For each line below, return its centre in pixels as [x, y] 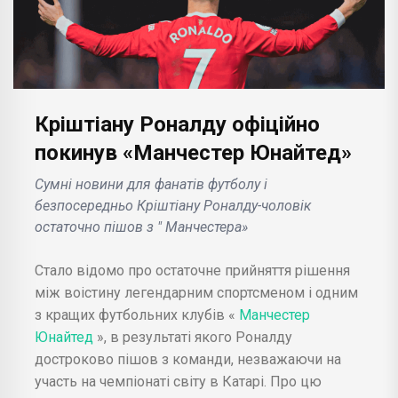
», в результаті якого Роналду [195, 337]
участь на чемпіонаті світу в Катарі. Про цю [178, 381]
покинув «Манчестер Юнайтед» [193, 152]
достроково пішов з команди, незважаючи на [188, 359]
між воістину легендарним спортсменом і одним [196, 292]
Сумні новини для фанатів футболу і [151, 184]
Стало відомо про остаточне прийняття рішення [192, 270]
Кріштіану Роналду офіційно [177, 124]
